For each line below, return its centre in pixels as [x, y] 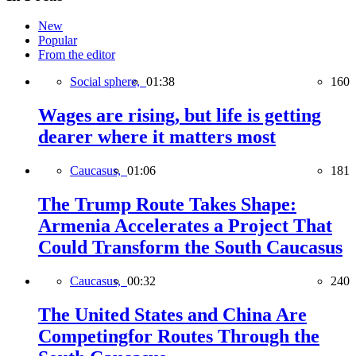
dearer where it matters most [157, 137]
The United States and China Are [172, 314]
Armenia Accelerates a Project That [185, 226]
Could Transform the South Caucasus [190, 248]
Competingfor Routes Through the [179, 336]
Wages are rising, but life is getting [180, 116]
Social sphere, [108, 82]
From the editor [77, 55]
